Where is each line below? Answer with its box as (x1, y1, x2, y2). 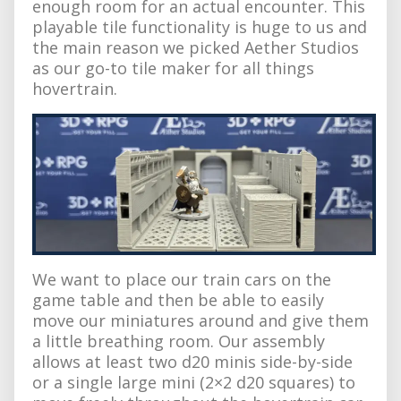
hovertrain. (32, 77, 117, 99)
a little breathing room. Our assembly (32, 329, 325, 352)
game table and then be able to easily (32, 288, 324, 311)
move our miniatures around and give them (32, 309, 369, 331)
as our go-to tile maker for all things (32, 56, 314, 79)
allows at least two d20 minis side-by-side (32, 350, 353, 372)
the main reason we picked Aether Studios (32, 36, 359, 58)
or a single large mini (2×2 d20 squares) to (32, 371, 355, 393)
